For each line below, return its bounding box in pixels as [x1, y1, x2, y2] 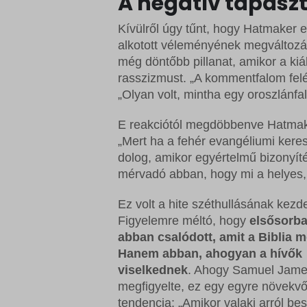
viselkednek [118, 263, 188, 278]
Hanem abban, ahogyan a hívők [118, 247, 302, 261]
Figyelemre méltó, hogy [118, 214, 249, 228]
